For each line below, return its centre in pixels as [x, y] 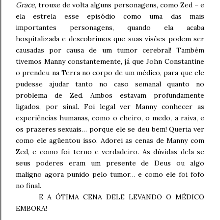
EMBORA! [31, 208]
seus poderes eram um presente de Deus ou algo [110, 163]
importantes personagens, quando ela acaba [110, 27]
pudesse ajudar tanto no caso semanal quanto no [110, 84]
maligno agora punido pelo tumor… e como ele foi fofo [110, 174]
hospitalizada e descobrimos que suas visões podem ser [110, 39]
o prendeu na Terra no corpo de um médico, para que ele [110, 72]
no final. [28, 185]
